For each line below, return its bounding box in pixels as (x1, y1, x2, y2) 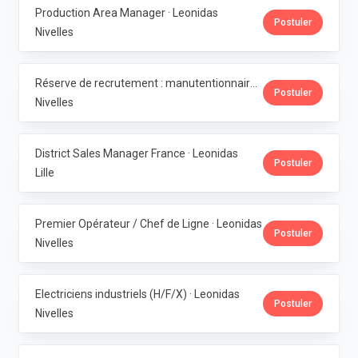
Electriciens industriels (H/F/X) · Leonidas (35, 288, 240, 300)
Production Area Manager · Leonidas (35, 6, 218, 19)
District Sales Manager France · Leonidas (35, 147, 238, 160)
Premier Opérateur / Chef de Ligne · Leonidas (35, 217, 262, 230)
